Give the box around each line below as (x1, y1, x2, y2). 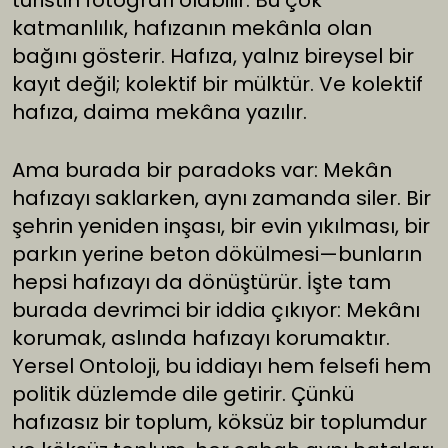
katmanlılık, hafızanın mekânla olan (12, 14, 372, 43)
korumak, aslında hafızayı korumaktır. (12, 324, 390, 353)
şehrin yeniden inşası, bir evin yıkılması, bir (12, 212, 430, 241)
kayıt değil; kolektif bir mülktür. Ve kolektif (12, 70, 423, 99)
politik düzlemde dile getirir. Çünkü (12, 380, 354, 409)
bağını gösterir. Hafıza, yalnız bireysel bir (12, 42, 414, 71)
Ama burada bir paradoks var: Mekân (12, 156, 392, 185)
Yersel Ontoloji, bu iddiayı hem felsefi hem (12, 352, 431, 381)
